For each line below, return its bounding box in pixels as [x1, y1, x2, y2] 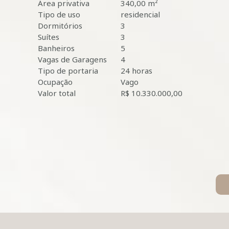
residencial [121, 9, 160, 19]
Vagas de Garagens [38, 54, 107, 64]
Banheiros [38, 43, 75, 53]
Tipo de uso [38, 9, 80, 19]
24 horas [121, 65, 152, 76]
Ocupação [38, 77, 73, 87]
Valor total [38, 88, 76, 98]
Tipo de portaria [38, 65, 98, 76]
